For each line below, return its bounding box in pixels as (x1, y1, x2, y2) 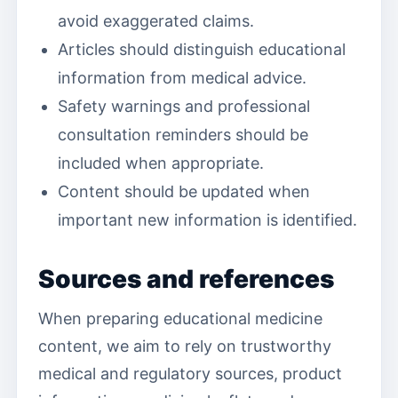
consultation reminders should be (58, 125, 308, 144)
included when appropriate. (58, 154, 264, 172)
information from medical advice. (58, 68, 306, 87)
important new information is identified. (58, 211, 357, 229)
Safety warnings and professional (58, 97, 310, 115)
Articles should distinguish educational (58, 40, 346, 59)
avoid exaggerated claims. (58, 12, 254, 30)
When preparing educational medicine (38, 309, 322, 328)
